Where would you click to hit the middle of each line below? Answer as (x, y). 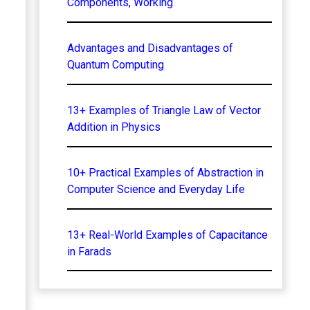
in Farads (89, 251)
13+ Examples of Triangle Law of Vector (164, 110)
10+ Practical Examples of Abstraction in (165, 172)
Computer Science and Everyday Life (156, 189)
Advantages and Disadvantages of (150, 48)
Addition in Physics (113, 127)
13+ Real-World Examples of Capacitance (167, 235)
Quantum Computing (115, 64)
